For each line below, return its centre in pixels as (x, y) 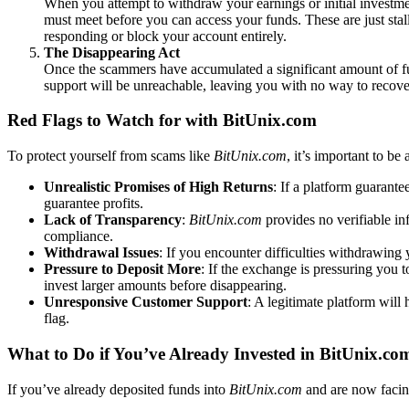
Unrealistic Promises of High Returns (158, 187)
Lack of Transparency (113, 220)
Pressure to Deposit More (122, 269)
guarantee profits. (94, 204)
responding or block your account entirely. (165, 36)
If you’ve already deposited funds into (118, 389)
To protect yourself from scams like (110, 156)
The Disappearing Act (112, 52)
